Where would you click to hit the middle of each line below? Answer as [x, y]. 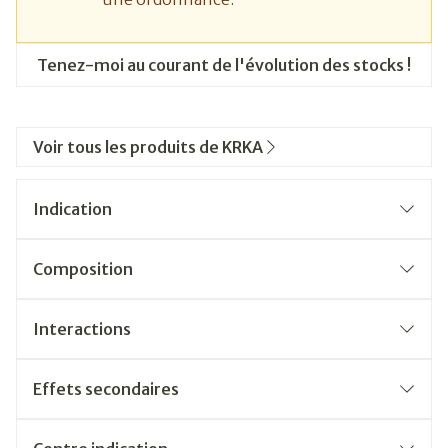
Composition [83, 269]
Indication [72, 209]
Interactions [82, 329]
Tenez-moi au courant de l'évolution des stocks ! [224, 65]
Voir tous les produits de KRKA [148, 147]
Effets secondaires [106, 389]
